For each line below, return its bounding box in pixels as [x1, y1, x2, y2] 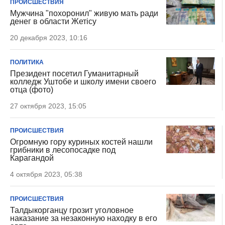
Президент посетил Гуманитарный [10, 69, 139, 78]
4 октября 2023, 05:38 [10, 170, 82, 178]
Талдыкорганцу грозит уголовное [10, 206, 134, 214]
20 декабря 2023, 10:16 [10, 34, 87, 42]
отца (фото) [10, 85, 53, 94]
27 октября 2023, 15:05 [10, 102, 86, 110]
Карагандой [10, 154, 54, 162]
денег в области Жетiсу [10, 17, 96, 26]
